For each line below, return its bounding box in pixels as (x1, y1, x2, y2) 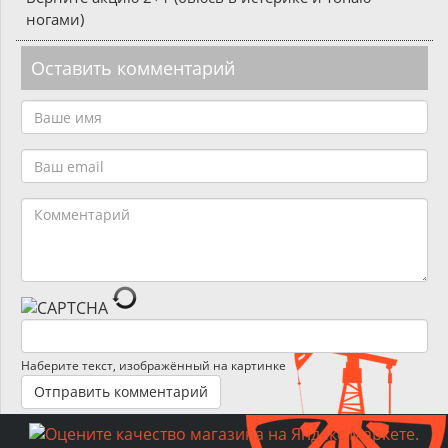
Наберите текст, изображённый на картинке (21, 357, 286, 374)
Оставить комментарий (31, 56, 235, 80)
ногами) (26, 9, 84, 29)
